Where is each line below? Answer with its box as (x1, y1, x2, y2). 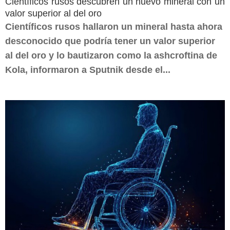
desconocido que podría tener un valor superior (5, 36, 215, 46)
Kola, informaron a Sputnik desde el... (5, 65, 170, 75)
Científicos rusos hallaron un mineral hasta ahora (5, 22, 222, 32)
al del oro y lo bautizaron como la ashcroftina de (5, 50, 217, 61)
